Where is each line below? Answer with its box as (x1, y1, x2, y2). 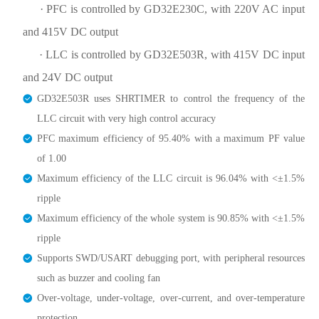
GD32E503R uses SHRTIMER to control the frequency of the (37, 93, 305, 104)
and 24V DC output (23, 71, 113, 83)
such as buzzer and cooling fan (37, 273, 160, 283)
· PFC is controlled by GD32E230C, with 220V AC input (23, 3, 305, 15)
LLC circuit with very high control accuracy (37, 113, 216, 124)
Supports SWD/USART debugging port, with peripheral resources (37, 253, 305, 263)
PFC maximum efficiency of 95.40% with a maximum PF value (37, 133, 305, 144)
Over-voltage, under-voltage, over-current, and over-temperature (37, 293, 305, 303)
